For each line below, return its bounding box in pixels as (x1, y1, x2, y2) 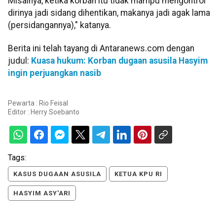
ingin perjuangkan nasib (8, 68, 101, 78)
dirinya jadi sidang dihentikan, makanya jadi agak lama (8, 7, 210, 18)
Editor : (8, 108, 31, 116)
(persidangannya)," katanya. (8, 20, 111, 30)
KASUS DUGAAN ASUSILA (13, 170, 101, 178)
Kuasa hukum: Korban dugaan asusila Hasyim (31, 56, 208, 66)
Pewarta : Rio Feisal (8, 99, 68, 107)
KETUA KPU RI (114, 170, 162, 178)
